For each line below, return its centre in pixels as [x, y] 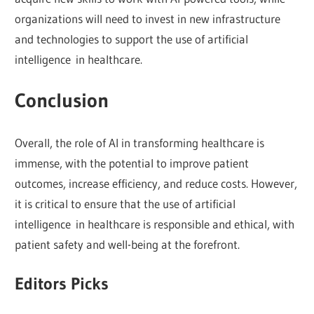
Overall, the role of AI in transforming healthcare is [140, 142]
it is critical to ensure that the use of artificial [125, 203]
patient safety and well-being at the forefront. [128, 244]
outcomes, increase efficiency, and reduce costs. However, [156, 183]
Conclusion [62, 101]
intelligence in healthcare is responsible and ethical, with [155, 224]
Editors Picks [62, 284]
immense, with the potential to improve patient [132, 163]
